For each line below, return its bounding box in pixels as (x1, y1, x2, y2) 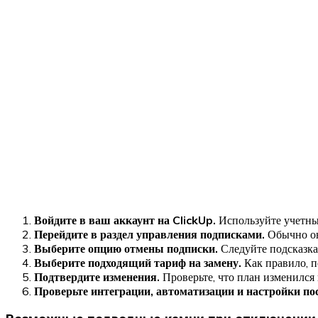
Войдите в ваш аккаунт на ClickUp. (34, 212, 216, 227)
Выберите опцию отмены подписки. (34, 241, 218, 256)
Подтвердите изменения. (34, 269, 160, 284)
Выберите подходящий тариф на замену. (34, 255, 241, 270)
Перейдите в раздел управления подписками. (34, 226, 265, 241)
